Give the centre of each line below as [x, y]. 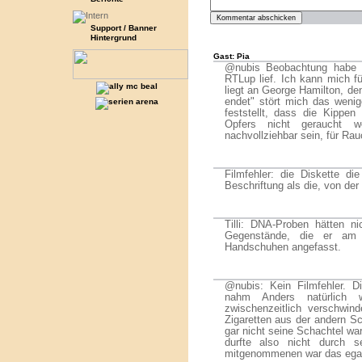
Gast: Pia [231, 56]
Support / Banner [123, 28]
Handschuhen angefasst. [282, 247]
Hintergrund [113, 38]
